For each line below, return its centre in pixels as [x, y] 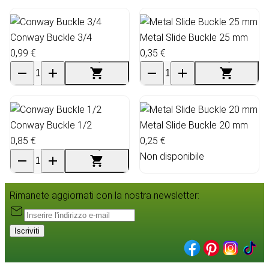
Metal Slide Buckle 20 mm [194, 125]
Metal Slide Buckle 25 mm [194, 37]
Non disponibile [172, 156]
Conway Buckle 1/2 [51, 125]
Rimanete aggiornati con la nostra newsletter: [104, 195]
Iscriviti [27, 231]
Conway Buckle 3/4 [51, 37]
